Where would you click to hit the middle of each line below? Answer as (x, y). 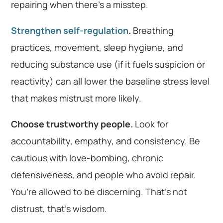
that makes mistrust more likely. (76, 98)
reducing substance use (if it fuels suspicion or (108, 64)
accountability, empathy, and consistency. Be (106, 141)
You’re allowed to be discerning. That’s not (99, 191)
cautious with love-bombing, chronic (87, 158)
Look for (151, 124)
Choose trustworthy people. (72, 124)
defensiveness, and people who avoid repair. (104, 174)
